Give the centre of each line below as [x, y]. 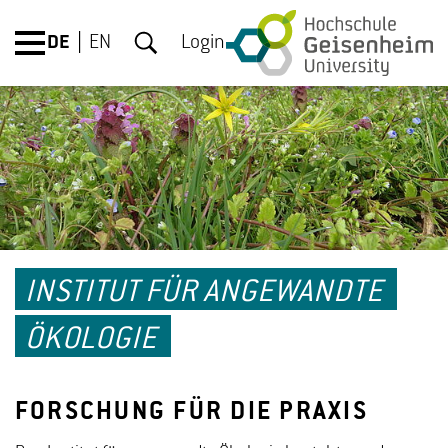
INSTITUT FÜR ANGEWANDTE [204, 293]
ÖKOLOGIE [91, 340]
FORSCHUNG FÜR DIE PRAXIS [191, 413]
